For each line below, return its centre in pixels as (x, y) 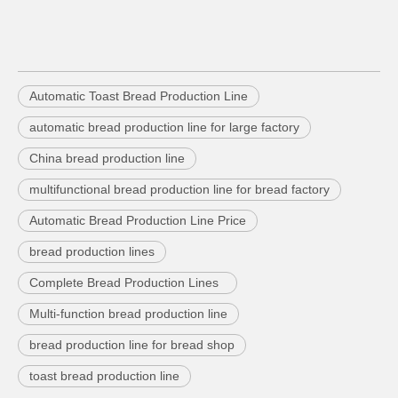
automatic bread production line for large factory (164, 127)
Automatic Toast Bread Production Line (139, 96)
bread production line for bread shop (132, 345)
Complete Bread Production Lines (127, 283)
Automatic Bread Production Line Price (138, 221)
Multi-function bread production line (128, 314)
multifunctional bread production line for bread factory (179, 190)
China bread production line (107, 159)
